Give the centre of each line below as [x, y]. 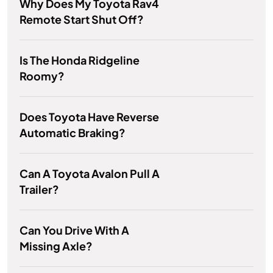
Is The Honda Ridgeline [80, 60]
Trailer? [39, 190]
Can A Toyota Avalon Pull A [90, 174]
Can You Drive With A [74, 230]
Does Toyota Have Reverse [89, 117]
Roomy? [42, 76]
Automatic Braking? [73, 133]
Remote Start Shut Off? [82, 19]
